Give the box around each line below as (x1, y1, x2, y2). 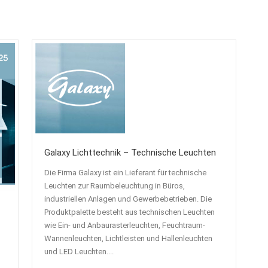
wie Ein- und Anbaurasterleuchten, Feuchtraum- (44, 221, 205, 230)
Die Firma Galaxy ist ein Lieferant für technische (44, 168, 206, 177)
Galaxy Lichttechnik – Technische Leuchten (44, 147, 216, 158)
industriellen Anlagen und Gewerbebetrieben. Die (44, 194, 212, 203)
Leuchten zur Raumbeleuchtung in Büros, (44, 181, 185, 190)
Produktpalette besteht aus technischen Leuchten (44, 208, 215, 217)
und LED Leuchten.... (44, 247, 114, 256)
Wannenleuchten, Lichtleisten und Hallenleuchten (44, 234, 212, 243)
